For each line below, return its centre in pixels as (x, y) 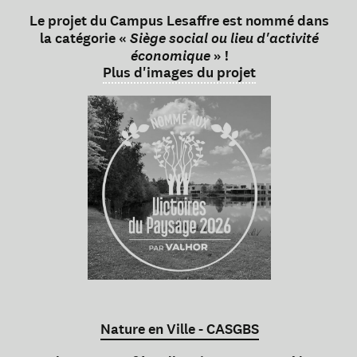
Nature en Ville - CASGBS (179, 330)
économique (170, 55)
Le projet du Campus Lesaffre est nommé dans (179, 21)
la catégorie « (85, 38)
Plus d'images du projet (179, 73)
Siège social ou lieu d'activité (224, 38)
